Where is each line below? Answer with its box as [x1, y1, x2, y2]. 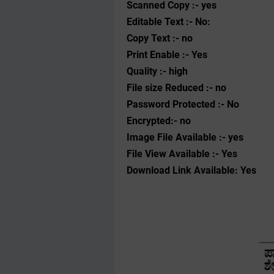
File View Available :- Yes [127, 148, 237, 160]
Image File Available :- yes [127, 131, 243, 143]
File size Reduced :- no [127, 82, 226, 94]
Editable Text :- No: [127, 16, 210, 28]
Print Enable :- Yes [127, 49, 207, 61]
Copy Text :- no [127, 32, 193, 44]
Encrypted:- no [127, 115, 191, 127]
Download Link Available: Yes [127, 165, 256, 176]
